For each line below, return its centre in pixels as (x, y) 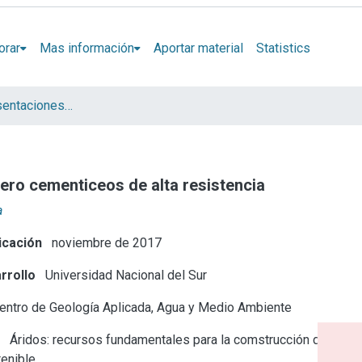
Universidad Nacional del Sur (125, 275)
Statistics (283, 48)
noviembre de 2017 (105, 242)
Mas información (86, 48)
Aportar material (198, 48)
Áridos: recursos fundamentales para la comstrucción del (169, 339)
